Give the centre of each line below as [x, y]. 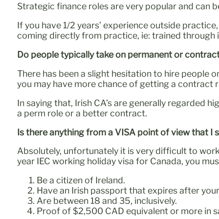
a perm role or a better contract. [82, 113]
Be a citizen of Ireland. [81, 180]
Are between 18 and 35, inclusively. [107, 201]
